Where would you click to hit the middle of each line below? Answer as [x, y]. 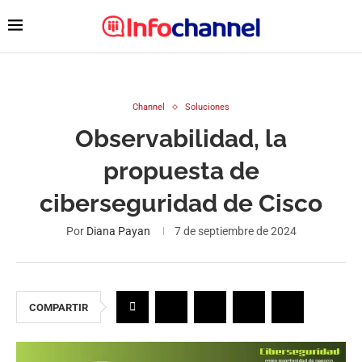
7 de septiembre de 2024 [235, 231]
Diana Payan [118, 231]
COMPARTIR [59, 307]
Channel [149, 107]
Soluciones [207, 107]
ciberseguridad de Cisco [181, 203]
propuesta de [181, 171]
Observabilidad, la [181, 139]
